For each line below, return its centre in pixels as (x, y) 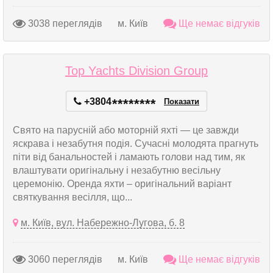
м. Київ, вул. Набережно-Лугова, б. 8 (103, 223)
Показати (182, 101)
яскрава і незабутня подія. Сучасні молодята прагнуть (136, 144)
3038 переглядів (64, 23)
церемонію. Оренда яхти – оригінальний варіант (122, 184)
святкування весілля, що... (73, 197)
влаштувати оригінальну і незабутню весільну (117, 170)
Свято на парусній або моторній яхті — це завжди (126, 130)
